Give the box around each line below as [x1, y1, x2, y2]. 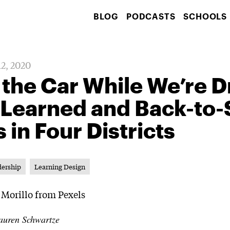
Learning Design [34, 162, 86, 171]
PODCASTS [126, 11, 176, 21]
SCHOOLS [183, 11, 227, 21]
